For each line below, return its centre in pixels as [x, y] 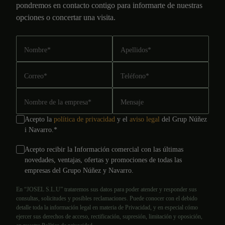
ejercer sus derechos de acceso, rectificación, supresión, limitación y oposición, [109, 217]
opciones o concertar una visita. [66, 18]
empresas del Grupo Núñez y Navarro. [79, 171]
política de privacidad [84, 120]
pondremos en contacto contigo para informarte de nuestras [109, 6]
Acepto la [39, 120]
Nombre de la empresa [56, 102]
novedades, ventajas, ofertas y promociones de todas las [103, 160]
